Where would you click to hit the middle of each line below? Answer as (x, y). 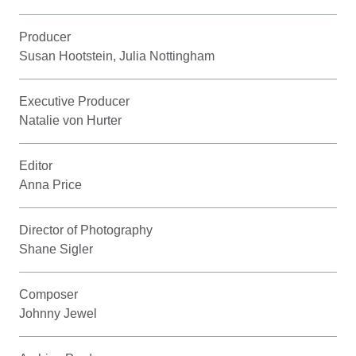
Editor (36, 165)
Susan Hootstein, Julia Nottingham (117, 56)
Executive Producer (74, 101)
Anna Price (50, 184)
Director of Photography (86, 230)
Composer (48, 294)
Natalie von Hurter (70, 120)
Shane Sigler (56, 249)
